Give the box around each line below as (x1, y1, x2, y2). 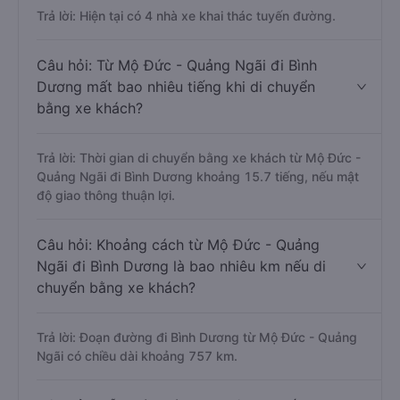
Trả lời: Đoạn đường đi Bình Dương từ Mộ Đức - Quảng (37, 329, 357, 345)
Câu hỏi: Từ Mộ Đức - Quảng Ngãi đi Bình (37, 56, 317, 74)
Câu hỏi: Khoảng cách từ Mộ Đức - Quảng (37, 236, 320, 254)
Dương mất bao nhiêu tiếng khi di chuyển (37, 78, 315, 96)
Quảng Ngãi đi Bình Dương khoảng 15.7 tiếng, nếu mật (37, 169, 359, 184)
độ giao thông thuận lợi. (37, 187, 175, 203)
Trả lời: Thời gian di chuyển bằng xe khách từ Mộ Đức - (37, 150, 361, 165)
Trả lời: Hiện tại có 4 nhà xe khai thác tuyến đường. (37, 8, 336, 23)
